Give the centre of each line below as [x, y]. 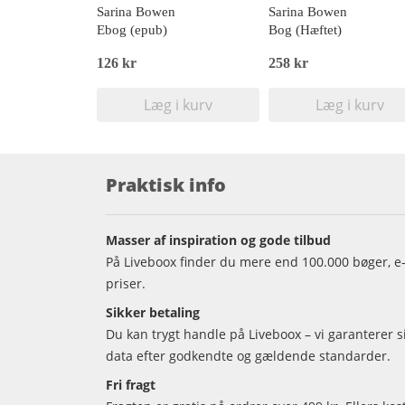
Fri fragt [131, 385]
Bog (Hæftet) [305, 30]
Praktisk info [166, 185]
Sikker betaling [153, 313]
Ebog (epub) [132, 30]
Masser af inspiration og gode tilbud [218, 240]
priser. [126, 284]
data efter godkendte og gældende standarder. [248, 356]
